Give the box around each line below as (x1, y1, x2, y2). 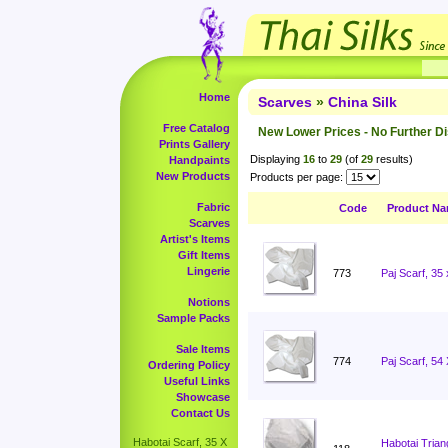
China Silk (328, 94, 397, 110)
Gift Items (178, 249, 230, 261)
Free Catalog (163, 122, 230, 134)
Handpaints (169, 154, 230, 166)
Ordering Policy (148, 359, 230, 371)
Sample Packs (157, 312, 230, 324)
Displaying (250, 153, 303, 165)
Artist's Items (160, 233, 230, 245)
